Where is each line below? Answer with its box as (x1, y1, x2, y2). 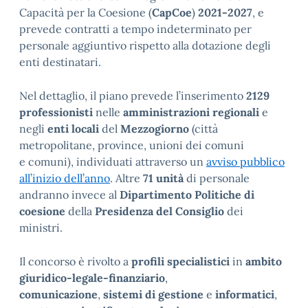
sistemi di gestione (103, 287, 203, 301)
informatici (215, 287, 274, 301)
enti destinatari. (19, 54, 101, 69)
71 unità (143, 170, 186, 185)
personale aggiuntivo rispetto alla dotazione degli (19, 38, 271, 52)
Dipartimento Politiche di (117, 187, 254, 201)
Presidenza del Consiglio (92, 203, 224, 218)
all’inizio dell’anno (19, 170, 110, 185)
